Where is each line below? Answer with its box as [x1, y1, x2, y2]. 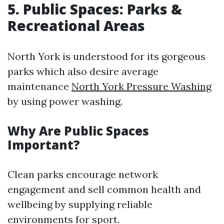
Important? [7, 136, 80, 153]
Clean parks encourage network [7, 168, 158, 180]
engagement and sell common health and [7, 183, 201, 195]
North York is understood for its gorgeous [7, 50, 205, 62]
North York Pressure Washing [71, 80, 211, 92]
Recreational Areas [7, 16, 145, 35]
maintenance [7, 80, 71, 92]
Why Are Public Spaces [7, 122, 149, 139]
